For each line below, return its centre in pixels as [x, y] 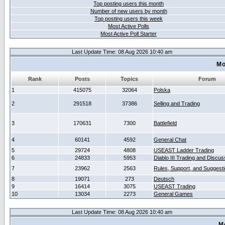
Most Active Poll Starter [129, 34]
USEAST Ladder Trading [184, 150]
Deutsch [164, 179]
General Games [173, 194]
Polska [162, 90]
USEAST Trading [175, 186]
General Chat [170, 140]
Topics [129, 79]
